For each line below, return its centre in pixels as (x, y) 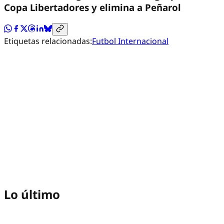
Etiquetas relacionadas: (48, 41)
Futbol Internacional (130, 41)
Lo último (32, 194)
